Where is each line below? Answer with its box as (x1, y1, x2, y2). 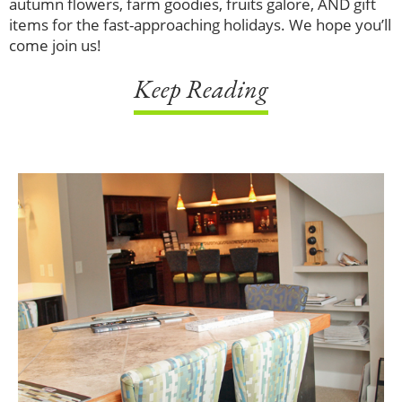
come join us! (9, 34, 101, 56)
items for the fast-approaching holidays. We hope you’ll (9, 13, 391, 35)
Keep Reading (134, 73, 268, 106)
